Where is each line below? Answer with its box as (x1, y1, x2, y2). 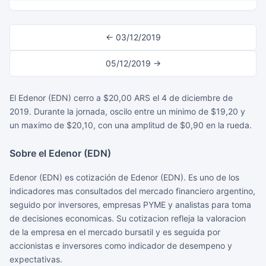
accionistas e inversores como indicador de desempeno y (9, 240, 232, 251)
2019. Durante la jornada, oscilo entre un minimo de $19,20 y (9, 106, 245, 116)
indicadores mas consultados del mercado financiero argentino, (9, 186, 255, 196)
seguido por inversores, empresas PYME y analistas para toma (9, 199, 251, 210)
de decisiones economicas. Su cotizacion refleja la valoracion (9, 213, 246, 223)
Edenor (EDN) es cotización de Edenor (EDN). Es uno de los (9, 172, 239, 182)
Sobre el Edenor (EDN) (9, 147, 111, 159)
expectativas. (9, 254, 62, 264)
